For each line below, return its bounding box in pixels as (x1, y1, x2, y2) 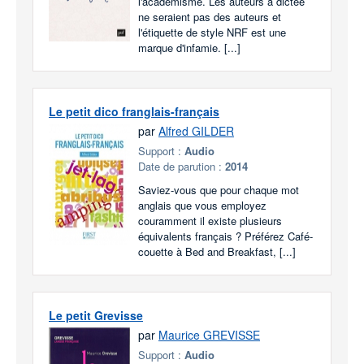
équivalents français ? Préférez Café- (138, 228, 313, 244)
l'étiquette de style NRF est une (138, 24, 286, 40)
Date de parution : (138, 158, 225, 174)
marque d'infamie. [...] (138, 40, 240, 55)
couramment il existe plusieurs (138, 213, 282, 228)
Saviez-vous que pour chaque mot (138, 182, 299, 197)
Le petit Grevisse (49, 307, 143, 323)
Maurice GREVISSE (158, 327, 260, 343)
